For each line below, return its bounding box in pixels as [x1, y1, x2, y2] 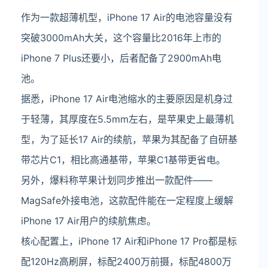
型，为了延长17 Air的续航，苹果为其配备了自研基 [21, 133, 237, 145]
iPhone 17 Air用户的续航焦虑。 [21, 215, 156, 227]
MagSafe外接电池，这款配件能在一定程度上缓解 [21, 194, 233, 206]
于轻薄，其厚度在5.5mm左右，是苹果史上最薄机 [21, 113, 234, 125]
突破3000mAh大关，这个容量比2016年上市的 [21, 32, 221, 44]
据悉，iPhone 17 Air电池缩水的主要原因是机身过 [21, 93, 233, 105]
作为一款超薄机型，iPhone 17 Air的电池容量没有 [21, 11, 233, 23]
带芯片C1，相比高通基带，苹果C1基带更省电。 [21, 154, 226, 166]
